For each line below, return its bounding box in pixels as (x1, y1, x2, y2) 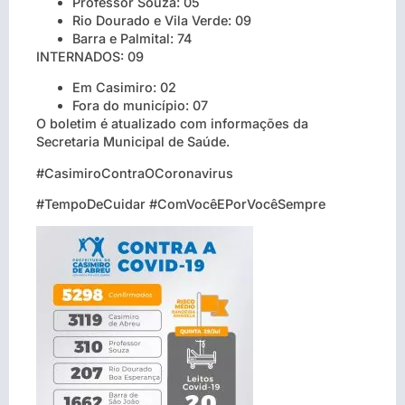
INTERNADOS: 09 (36, 48, 144, 64)
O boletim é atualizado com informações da (36, 116, 308, 132)
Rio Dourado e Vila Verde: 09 (72, 12, 251, 28)
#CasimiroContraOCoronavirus (36, 165, 233, 181)
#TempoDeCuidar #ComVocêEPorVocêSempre (36, 196, 325, 212)
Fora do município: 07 (72, 98, 208, 114)
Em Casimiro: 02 (72, 80, 176, 96)
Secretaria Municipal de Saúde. (36, 134, 230, 150)
